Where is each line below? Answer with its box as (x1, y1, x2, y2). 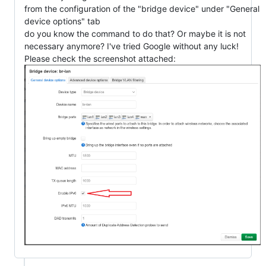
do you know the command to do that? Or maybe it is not (24, 28, 246, 39)
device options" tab (24, 15, 100, 26)
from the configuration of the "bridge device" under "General (24, 3, 259, 14)
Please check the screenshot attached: (24, 53, 176, 64)
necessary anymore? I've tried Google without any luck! (24, 40, 239, 51)
